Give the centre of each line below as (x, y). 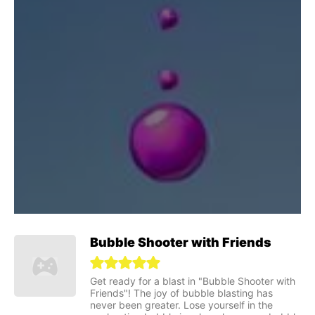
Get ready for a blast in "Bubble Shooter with (193, 281)
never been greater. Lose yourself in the (181, 304)
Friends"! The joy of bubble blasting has (181, 292)
